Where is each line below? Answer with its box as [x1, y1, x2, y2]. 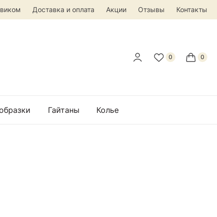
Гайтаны [47, 105, 79, 115]
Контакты [176, 5, 207, 14]
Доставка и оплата [32, 5, 94, 14]
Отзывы [138, 5, 165, 14]
